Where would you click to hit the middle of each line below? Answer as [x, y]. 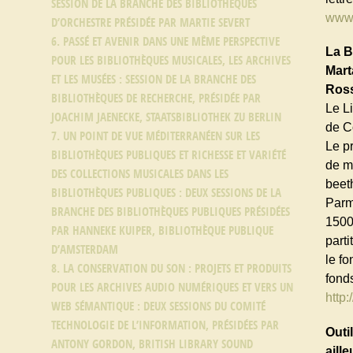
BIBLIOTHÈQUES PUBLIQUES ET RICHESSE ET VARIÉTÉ [169, 155]
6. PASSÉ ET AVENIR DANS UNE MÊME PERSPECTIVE [165, 42]
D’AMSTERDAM [85, 250]
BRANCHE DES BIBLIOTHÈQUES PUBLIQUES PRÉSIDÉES [171, 212]
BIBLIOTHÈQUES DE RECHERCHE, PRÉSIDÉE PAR [156, 98]
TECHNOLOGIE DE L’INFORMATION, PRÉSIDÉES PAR [165, 325]
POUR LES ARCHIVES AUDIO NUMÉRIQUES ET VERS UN [172, 288]
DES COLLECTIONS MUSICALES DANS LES [140, 174]
